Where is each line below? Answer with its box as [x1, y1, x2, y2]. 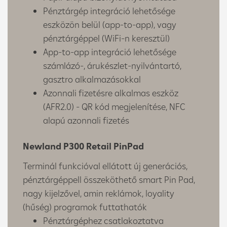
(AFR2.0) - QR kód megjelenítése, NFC [43, 100, 185, 112]
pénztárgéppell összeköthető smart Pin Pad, [23, 173, 195, 185]
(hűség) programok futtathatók [23, 201, 147, 213]
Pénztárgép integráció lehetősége [43, 5, 175, 17]
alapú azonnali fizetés [43, 114, 129, 126]
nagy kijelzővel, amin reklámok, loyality [23, 187, 174, 199]
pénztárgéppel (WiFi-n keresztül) [43, 32, 170, 44]
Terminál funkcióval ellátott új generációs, [23, 160, 187, 172]
